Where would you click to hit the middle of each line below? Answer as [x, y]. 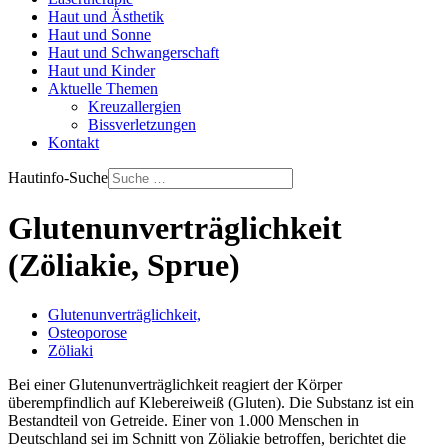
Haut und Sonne [99, 34]
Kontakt [73, 142]
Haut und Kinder [101, 70]
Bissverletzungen [142, 124]
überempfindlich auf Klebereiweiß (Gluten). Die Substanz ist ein [211, 402]
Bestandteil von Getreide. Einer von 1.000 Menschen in [183, 420]
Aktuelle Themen [103, 88]
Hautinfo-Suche [58, 177]
